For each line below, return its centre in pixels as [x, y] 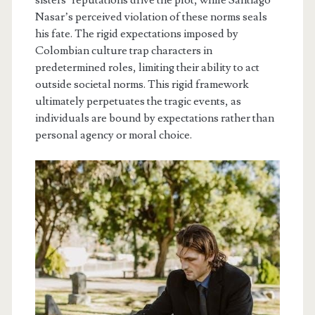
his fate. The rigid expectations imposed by [136, 33]
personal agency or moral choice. [113, 135]
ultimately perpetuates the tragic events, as [138, 101]
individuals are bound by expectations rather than [154, 118]
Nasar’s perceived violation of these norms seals [151, 17]
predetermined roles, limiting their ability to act [147, 67]
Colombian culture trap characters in [123, 50]
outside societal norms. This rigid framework [142, 84]
